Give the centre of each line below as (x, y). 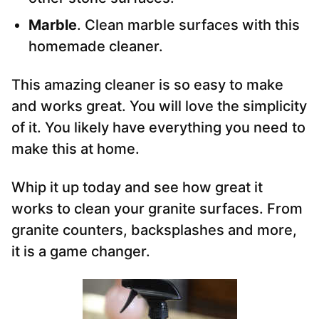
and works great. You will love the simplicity (159, 106)
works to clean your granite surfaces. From (157, 209)
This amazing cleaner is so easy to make (147, 85)
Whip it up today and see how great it (137, 188)
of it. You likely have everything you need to (158, 128)
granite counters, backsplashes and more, (154, 230)
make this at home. (75, 149)
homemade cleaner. (96, 47)
